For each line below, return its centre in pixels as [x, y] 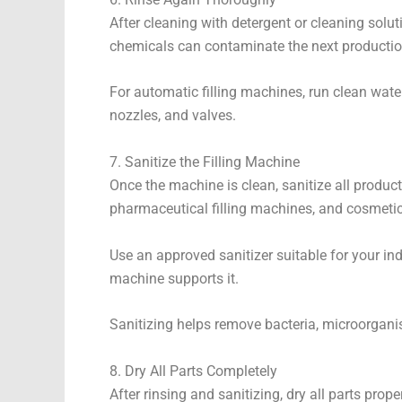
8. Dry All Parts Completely [193, 371]
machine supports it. [174, 278]
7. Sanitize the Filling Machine [205, 162]
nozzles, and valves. [173, 116]
